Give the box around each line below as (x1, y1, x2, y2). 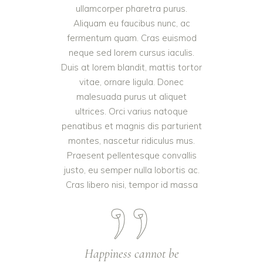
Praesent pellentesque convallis (66, 149, 197, 161)
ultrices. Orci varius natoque (75, 105, 188, 117)
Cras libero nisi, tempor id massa (65, 178, 198, 190)
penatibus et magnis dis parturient (61, 120, 202, 131)
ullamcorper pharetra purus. (76, 2, 187, 14)
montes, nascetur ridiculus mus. (68, 134, 195, 146)
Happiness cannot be (84, 245, 179, 261)
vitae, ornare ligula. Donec (79, 76, 184, 87)
